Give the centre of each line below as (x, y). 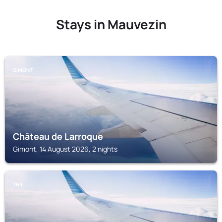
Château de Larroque (58, 136)
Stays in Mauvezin (111, 24)
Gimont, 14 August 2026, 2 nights (65, 149)
